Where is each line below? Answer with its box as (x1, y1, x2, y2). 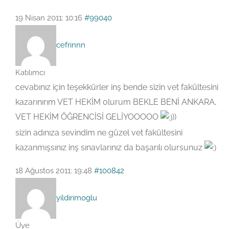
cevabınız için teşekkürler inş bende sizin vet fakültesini (15, 82, 218, 93)
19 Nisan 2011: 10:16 (15, 13, 82, 23)
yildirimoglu (56, 193, 97, 202)
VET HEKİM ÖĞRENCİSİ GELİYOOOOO (15, 112, 161, 122)
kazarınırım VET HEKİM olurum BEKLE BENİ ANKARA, (15, 97, 217, 107)
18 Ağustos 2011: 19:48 (15, 166, 92, 176)
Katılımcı (15, 68, 45, 78)
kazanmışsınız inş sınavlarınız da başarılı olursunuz (15, 142, 204, 152)
